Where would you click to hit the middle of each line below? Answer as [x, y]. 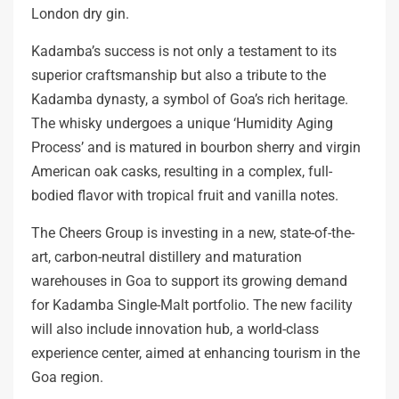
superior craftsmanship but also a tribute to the [179, 75]
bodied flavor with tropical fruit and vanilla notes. [185, 195]
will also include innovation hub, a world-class [175, 329]
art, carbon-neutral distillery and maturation [167, 256]
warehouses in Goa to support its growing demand [189, 281]
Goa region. [67, 377]
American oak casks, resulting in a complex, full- [182, 171]
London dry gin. [80, 13]
